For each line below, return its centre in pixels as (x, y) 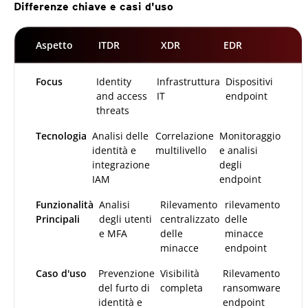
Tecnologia (61, 135)
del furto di (124, 287)
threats (113, 110)
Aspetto (54, 45)
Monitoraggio (250, 135)
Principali (58, 219)
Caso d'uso (61, 273)
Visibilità (180, 273)
